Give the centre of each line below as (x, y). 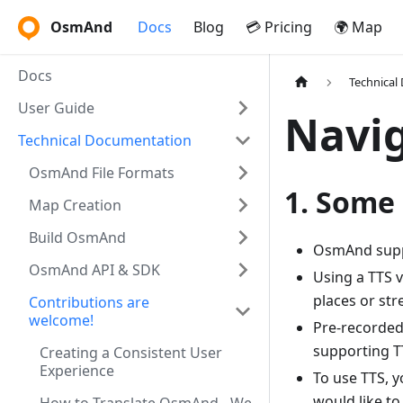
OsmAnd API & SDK (94, 270)
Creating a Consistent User (131, 353)
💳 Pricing (279, 27)
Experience (77, 371)
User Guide (56, 108)
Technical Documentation (105, 140)
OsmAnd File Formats (102, 173)
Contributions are (89, 302)
